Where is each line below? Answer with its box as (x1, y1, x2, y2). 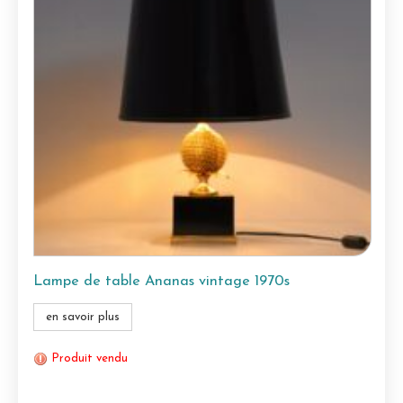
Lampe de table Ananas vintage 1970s (33, 274, 290, 290)
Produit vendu (51, 353, 128, 365)
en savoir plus (46, 311, 120, 324)
